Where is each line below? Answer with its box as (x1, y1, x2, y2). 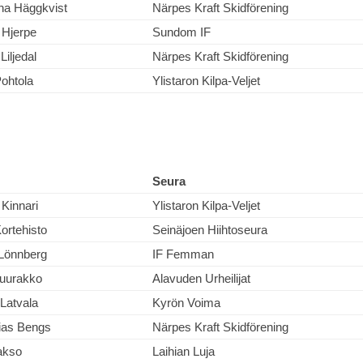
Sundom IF (152, 25, 211, 39)
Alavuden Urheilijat (152, 271, 250, 285)
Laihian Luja (152, 344, 215, 358)
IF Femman (152, 247, 214, 261)
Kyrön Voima (152, 296, 220, 310)
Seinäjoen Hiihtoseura (152, 223, 267, 237)
